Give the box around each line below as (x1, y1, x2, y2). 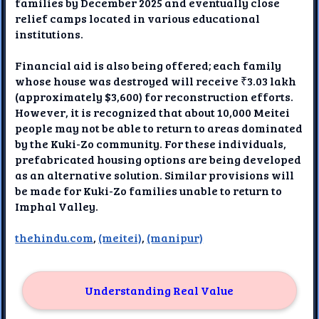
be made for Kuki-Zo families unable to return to (15, 183, 283, 199)
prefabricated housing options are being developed (15, 152, 302, 167)
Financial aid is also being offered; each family (15, 58, 282, 73)
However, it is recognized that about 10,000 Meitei (15, 105, 291, 120)
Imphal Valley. (15, 199, 99, 214)
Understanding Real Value (85, 282, 234, 298)
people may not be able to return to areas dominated (15, 120, 303, 136)
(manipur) (147, 230, 204, 246)
